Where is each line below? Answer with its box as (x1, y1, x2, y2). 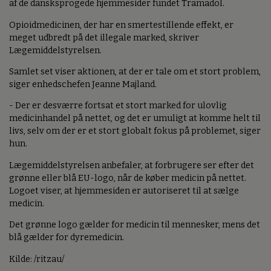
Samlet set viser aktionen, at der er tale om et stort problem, (9, 67, 261, 77)
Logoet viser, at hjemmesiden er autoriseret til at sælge (9, 185, 239, 196)
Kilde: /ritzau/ (9, 253, 65, 264)
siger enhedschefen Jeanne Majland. (9, 79, 157, 90)
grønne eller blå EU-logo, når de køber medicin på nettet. (9, 172, 246, 183)
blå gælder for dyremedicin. (9, 232, 124, 243)
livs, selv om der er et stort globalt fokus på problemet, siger (9, 126, 261, 137)
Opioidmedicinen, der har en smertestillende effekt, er (9, 19, 233, 30)
